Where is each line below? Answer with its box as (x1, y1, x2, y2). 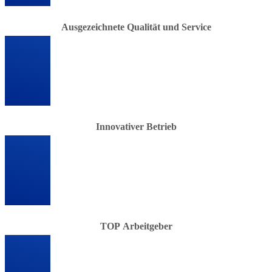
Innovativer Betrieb (95, 121, 177, 132)
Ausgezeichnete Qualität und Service (61, 21, 211, 32)
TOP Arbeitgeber (100, 220, 172, 231)
